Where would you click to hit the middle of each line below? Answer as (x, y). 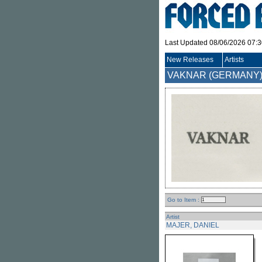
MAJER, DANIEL (193, 225)
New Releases (190, 60)
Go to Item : (183, 200)
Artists (234, 60)
